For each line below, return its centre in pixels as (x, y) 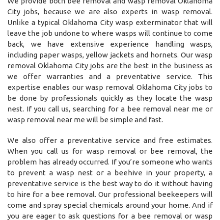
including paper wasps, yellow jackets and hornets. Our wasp (110, 55)
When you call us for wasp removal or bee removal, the (110, 151)
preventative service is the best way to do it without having (110, 184)
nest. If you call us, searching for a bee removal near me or (110, 109)
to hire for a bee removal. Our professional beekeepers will (110, 194)
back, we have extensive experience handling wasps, (110, 44)
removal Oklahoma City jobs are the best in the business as (110, 66)
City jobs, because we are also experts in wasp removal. (110, 12)
